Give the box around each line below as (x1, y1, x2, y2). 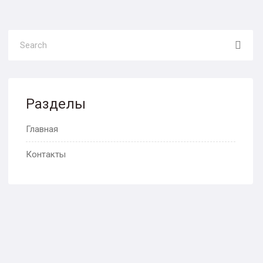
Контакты (26, 149, 66, 160)
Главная (26, 124, 59, 134)
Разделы (26, 96, 86, 112)
